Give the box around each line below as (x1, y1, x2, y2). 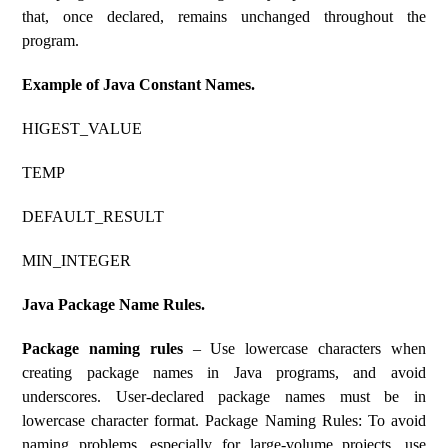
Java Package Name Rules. (22, 296, 206, 313)
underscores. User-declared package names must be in (22, 388, 426, 405)
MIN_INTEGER (22, 252, 132, 269)
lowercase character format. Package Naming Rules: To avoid (22, 412, 426, 429)
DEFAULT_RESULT (22, 208, 165, 225)
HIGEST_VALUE (22, 120, 143, 137)
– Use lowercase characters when (182, 340, 426, 357)
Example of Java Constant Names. (22, 76, 256, 93)
